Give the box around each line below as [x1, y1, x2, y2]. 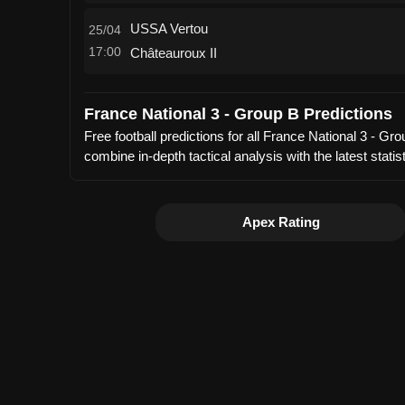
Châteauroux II [130, 45, 217, 61]
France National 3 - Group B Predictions [84, 105, 392, 123]
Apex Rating [241, 214, 320, 231]
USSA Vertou [130, 21, 208, 36]
